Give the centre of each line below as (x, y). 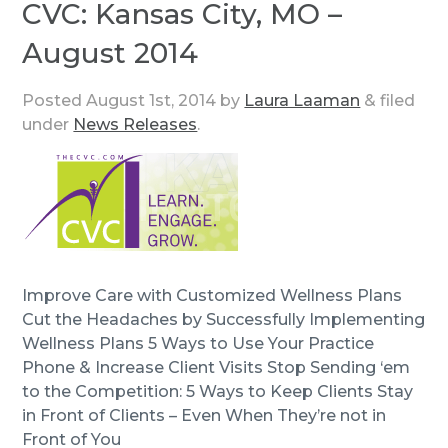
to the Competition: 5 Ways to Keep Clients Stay (218, 391)
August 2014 (110, 52)
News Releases (135, 124)
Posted (54, 100)
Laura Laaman (302, 100)
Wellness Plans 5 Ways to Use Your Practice (198, 343)
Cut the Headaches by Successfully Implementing (224, 319)
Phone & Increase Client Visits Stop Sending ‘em (216, 367)
